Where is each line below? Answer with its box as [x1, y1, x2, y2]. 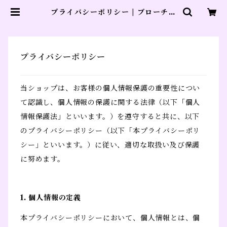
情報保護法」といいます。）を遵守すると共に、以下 [20, 112, 200, 122]
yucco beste [86, 16, 141, 25]
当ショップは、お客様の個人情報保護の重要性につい [20, 84, 201, 93]
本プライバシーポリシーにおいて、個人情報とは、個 [20, 213, 201, 223]
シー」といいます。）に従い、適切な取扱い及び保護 [20, 140, 200, 150]
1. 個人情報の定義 [20, 193, 82, 203]
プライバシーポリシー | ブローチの [51, 8, 176, 17]
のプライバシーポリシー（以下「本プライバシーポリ [20, 126, 201, 136]
